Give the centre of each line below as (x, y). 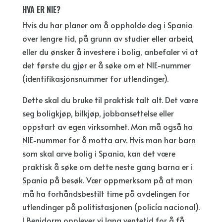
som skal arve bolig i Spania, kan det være (99, 153)
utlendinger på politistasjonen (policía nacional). (111, 207)
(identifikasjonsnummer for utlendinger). (95, 79)
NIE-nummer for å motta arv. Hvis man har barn (109, 140)
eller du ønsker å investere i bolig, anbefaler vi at (110, 52)
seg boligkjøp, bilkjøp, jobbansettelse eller (98, 113)
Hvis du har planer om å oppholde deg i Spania (107, 25)
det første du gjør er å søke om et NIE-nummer (106, 65)
